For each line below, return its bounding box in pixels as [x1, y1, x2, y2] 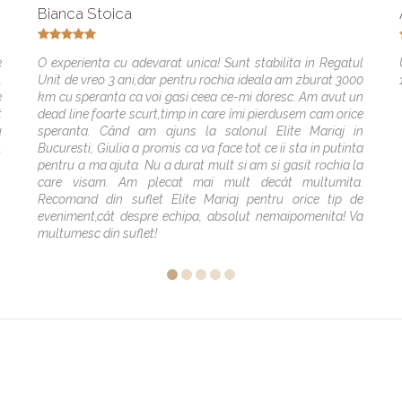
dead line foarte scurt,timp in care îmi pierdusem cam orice [38, 106, 364, 121]
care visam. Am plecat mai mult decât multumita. [38, 174, 364, 189]
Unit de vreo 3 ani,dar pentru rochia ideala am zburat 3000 [38, 72, 364, 87]
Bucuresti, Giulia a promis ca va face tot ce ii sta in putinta [38, 140, 364, 155]
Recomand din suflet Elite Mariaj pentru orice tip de [38, 191, 364, 206]
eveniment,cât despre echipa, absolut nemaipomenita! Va [38, 208, 364, 223]
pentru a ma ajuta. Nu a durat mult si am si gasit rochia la [38, 157, 364, 172]
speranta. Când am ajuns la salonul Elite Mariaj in [38, 123, 364, 138]
